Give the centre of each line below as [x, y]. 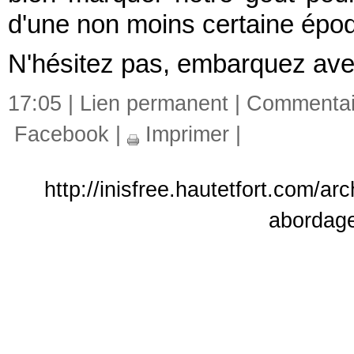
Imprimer [184, 134]
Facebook [58, 134]
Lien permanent [154, 103]
